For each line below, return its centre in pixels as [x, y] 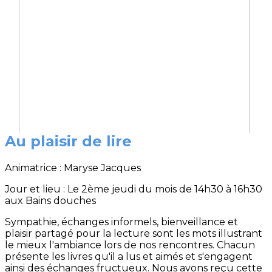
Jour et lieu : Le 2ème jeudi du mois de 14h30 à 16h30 [134, 189]
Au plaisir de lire [70, 141]
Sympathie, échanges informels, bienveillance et [121, 222]
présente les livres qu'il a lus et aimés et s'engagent [129, 256]
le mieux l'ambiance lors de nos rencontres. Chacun [130, 245]
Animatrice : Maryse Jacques [73, 168]
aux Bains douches [52, 200]
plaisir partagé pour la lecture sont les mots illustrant [134, 233]
